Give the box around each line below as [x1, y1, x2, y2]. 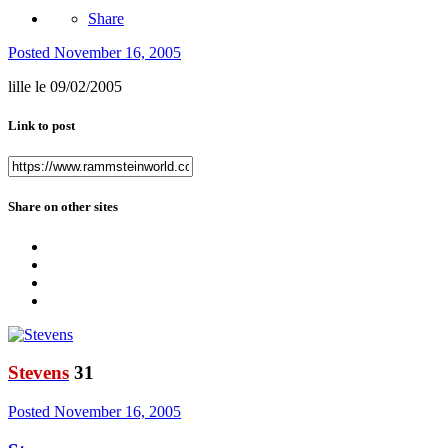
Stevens [8, 362, 69, 384]
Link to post [8, 118, 75, 134]
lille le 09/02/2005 [8, 77, 122, 95]
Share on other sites [8, 199, 118, 215]
